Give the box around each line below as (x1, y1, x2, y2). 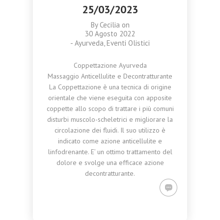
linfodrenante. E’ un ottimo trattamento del (48, 147, 172, 156)
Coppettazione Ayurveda (73, 61, 147, 70)
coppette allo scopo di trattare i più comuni (46, 104, 174, 113)
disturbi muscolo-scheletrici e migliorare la (47, 115, 173, 124)
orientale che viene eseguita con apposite (48, 93, 172, 102)
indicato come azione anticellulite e (58, 137, 162, 145)
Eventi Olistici (107, 38, 150, 48)
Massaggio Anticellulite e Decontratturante (48, 72, 172, 81)
